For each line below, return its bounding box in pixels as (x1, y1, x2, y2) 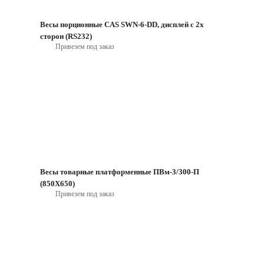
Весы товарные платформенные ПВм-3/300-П (40, 167, 199, 177)
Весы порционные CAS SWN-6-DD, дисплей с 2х (40, 20, 204, 29)
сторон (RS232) (40, 32, 92, 41)
